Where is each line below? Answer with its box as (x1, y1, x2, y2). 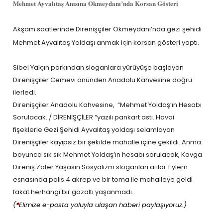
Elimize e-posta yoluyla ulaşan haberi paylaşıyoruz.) (19, 200, 187, 210)
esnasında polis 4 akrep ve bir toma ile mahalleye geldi (13, 174, 193, 184)
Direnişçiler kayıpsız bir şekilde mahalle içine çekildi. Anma (13, 137, 202, 147)
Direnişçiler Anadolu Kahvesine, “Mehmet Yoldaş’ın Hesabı (13, 100, 202, 110)
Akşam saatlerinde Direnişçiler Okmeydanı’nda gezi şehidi (13, 24, 202, 34)
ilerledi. (13, 87, 37, 97)
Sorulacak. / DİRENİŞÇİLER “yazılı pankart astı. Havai (13, 112, 175, 122)
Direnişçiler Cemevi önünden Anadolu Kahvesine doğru (13, 75, 193, 85)
